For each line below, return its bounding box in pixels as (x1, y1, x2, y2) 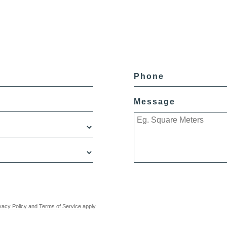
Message (134, 97, 175, 106)
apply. (81, 203, 97, 209)
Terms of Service (39, 203, 81, 209)
